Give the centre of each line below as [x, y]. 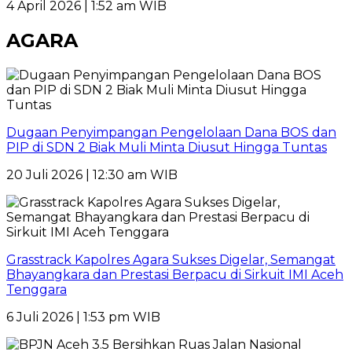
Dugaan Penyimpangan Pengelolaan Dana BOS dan [171, 132]
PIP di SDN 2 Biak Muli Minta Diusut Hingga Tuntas [167, 147]
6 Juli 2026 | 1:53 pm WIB [83, 317]
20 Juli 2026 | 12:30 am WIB [92, 174]
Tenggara [37, 289]
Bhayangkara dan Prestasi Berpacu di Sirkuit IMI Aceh [175, 274]
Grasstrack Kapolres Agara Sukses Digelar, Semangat [171, 259]
